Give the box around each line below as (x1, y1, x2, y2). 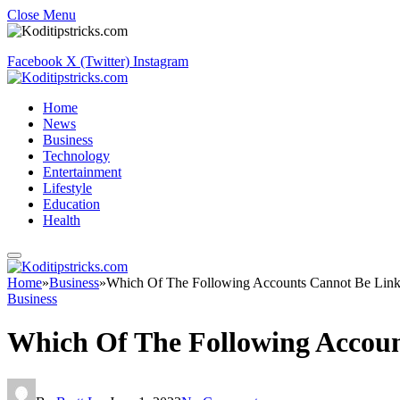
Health (43, 212, 80, 228)
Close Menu (7, 7, 76, 22)
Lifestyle (43, 180, 92, 196)
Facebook (7, 54, 62, 69)
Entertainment (43, 164, 121, 179)
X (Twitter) (66, 54, 129, 69)
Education (43, 196, 100, 212)
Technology (43, 148, 110, 163)
